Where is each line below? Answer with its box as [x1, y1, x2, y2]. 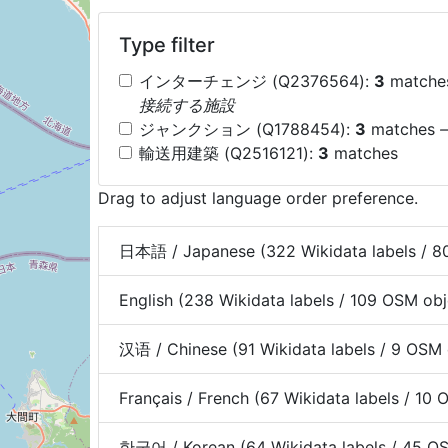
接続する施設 [138, 95, 235, 115]
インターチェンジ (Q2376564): [138, 71, 374, 91]
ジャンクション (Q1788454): [138, 119, 355, 139]
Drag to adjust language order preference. [97, 188, 418, 208]
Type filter [118, 33, 215, 57]
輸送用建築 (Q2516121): [138, 143, 318, 163]
